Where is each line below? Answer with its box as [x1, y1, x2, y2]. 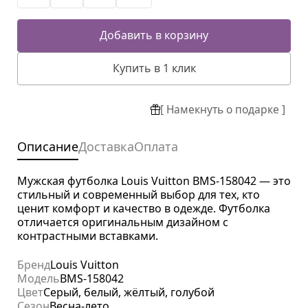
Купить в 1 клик [112, 60, 196, 76]
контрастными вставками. [17, 228, 158, 244]
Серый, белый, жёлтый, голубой [43, 285, 214, 300]
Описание [17, 138, 78, 155]
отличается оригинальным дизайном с [17, 214, 228, 230]
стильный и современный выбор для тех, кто [17, 187, 260, 203]
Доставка [78, 138, 134, 155]
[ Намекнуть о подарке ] [160, 102, 285, 118]
